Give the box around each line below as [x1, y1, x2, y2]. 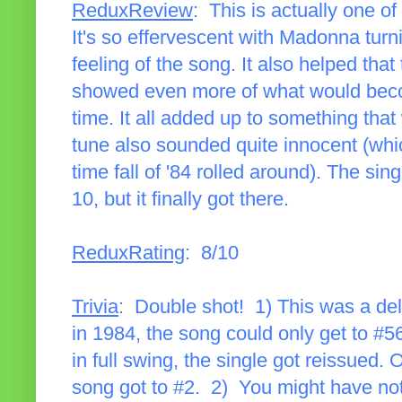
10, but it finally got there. [72, 188, 289, 211]
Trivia [72, 296, 118, 319]
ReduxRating [72, 242, 185, 265]
